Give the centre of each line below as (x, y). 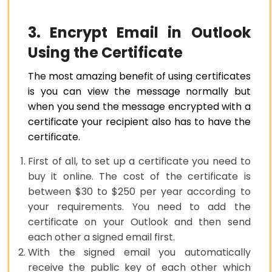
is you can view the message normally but (139, 91)
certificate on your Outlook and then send (139, 222)
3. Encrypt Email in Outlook (139, 32)
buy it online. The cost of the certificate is (139, 176)
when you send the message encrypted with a (139, 106)
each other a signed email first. (103, 237)
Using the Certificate (105, 52)
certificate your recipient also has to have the (139, 121)
